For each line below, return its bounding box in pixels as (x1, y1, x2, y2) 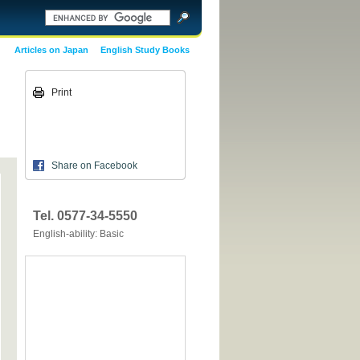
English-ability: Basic (33, 228, 124, 239)
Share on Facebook (51, 160, 137, 171)
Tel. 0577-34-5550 (33, 209, 137, 223)
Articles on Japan (14, 45, 88, 55)
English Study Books (100, 45, 190, 55)
